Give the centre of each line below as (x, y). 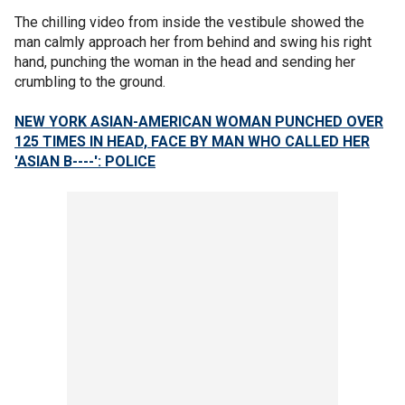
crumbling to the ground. (92, 81)
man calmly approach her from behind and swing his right (193, 42)
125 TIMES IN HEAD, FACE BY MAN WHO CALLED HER (192, 141)
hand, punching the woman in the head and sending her (185, 61)
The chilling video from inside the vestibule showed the (189, 22)
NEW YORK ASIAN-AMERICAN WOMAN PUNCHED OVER (199, 121)
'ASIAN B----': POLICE (85, 161)
